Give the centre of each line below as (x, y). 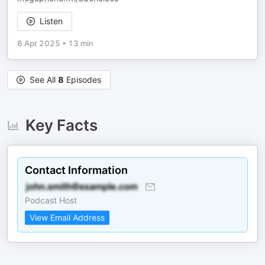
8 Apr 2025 (39, 43)
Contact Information (76, 170)
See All (44, 80)
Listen (51, 21)
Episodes (83, 80)
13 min (81, 43)
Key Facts (61, 125)
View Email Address (67, 217)
